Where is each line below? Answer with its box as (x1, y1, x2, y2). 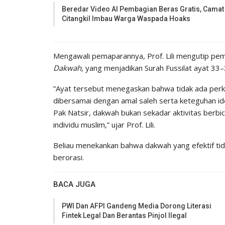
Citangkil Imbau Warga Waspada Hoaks (62, 14, 190, 23)
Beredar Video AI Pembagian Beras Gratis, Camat (62, 5, 224, 13)
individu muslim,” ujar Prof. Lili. (53, 119, 155, 130)
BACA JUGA (53, 179, 95, 189)
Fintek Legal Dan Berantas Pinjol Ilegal (62, 211, 187, 219)
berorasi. (53, 152, 84, 162)
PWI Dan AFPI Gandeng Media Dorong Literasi (62, 201, 211, 210)
